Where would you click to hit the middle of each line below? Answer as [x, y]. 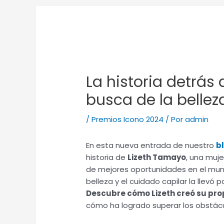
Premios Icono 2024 [128, 119]
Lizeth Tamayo [157, 157]
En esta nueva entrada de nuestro [151, 145]
